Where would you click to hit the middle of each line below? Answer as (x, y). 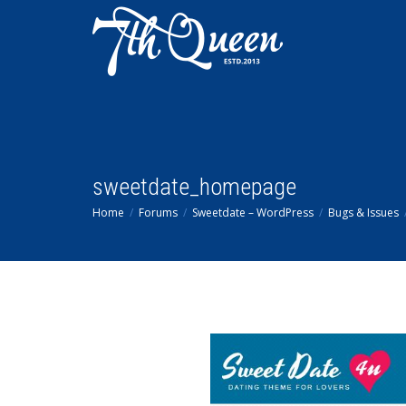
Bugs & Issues (363, 213)
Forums (158, 213)
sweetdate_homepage (194, 187)
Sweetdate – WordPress (253, 213)
